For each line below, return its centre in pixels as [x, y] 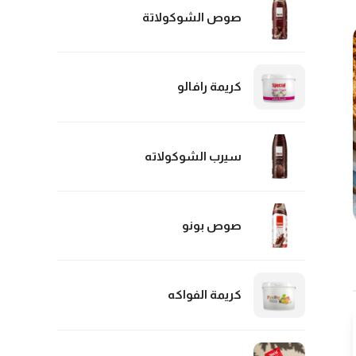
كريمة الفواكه [205, 295]
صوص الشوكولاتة [192, 17]
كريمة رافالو [209, 87]
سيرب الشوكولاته [193, 156]
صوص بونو [212, 226]
